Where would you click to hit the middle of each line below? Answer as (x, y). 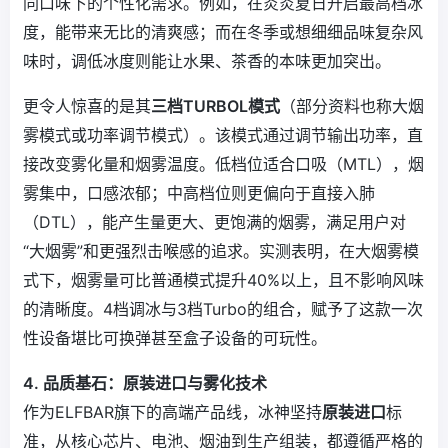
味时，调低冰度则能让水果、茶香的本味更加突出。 (207, 61)
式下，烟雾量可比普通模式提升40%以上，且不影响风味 (223, 280)
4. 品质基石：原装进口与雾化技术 (145, 383)
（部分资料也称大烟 (352, 106)
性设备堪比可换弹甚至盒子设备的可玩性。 (175, 338)
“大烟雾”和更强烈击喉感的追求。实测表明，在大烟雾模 (221, 251)
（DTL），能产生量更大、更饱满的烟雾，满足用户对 (214, 222)
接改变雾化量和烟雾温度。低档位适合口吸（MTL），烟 (223, 164)
